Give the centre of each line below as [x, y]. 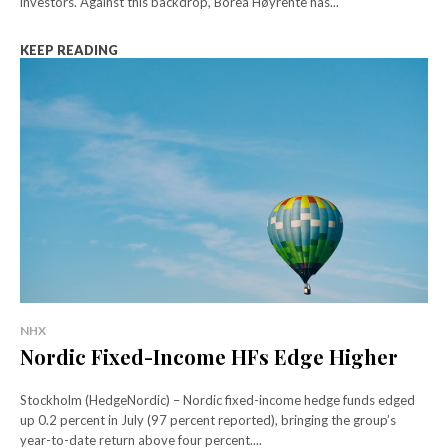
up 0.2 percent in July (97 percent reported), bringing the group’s [208, 419]
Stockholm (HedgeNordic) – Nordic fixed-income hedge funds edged [217, 399]
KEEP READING [69, 49]
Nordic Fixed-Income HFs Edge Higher [209, 356]
